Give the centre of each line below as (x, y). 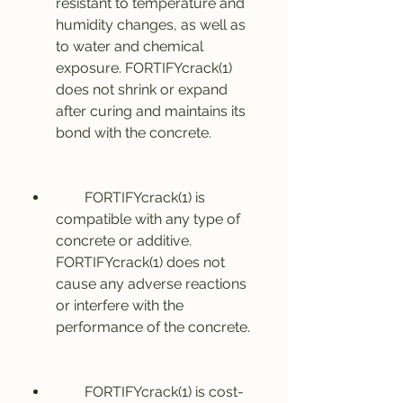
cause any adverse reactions (151, 284)
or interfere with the (120, 305)
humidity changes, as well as (151, 25)
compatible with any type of (148, 219)
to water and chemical (130, 46)
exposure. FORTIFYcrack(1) (144, 68)
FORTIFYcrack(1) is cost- (70, 392)
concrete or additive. (124, 241)
